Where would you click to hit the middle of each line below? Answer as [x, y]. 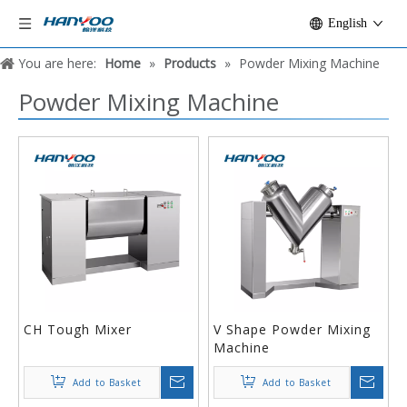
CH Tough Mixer [78, 329]
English [347, 23]
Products [190, 63]
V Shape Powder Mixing [292, 329]
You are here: [57, 63]
